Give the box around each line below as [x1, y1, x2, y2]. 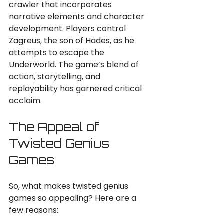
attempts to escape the [9, 47, 106, 58]
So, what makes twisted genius [9, 180, 130, 192]
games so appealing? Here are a [9, 192, 138, 204]
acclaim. [9, 95, 42, 106]
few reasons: [9, 204, 58, 216]
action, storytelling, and [9, 71, 102, 82]
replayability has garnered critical [9, 83, 144, 94]
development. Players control [9, 23, 128, 34]
